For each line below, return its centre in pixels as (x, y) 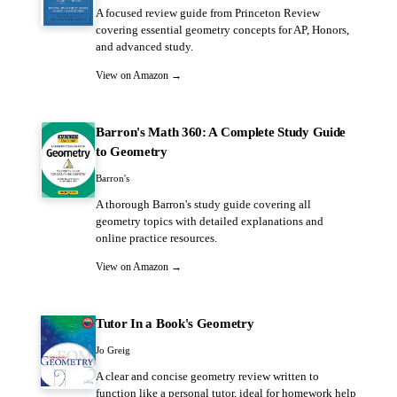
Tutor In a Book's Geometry (175, 323)
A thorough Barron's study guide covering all (203, 205)
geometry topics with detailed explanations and (210, 222)
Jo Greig (113, 350)
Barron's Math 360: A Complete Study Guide (221, 132)
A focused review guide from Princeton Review (208, 13)
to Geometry (132, 151)
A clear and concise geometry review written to (207, 377)
